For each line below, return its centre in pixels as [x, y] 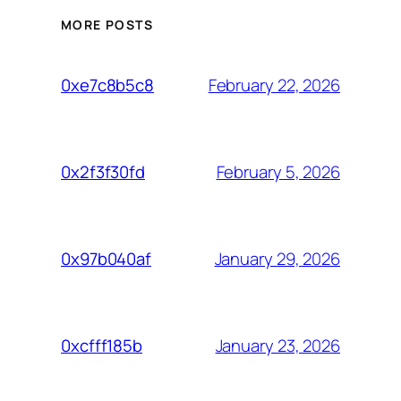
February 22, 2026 [274, 85]
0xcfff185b [102, 346]
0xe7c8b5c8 [107, 85]
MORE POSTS [107, 25]
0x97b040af [106, 259]
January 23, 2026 [277, 345]
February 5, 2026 [278, 171]
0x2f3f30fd [103, 172]
